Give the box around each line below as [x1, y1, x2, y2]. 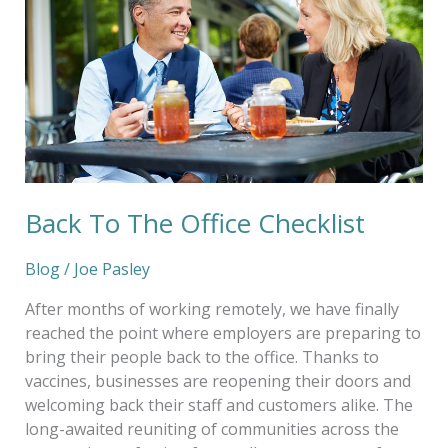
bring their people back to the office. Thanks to [24, 346, 379, 369]
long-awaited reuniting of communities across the [24, 418, 399, 441]
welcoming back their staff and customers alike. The [24, 394, 413, 417]
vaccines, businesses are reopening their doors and [24, 370, 411, 393]
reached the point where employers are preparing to [24, 322, 421, 345]
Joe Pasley [73, 258, 150, 281]
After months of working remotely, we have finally [24, 298, 399, 321]
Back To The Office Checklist [24, 205, 365, 242]
